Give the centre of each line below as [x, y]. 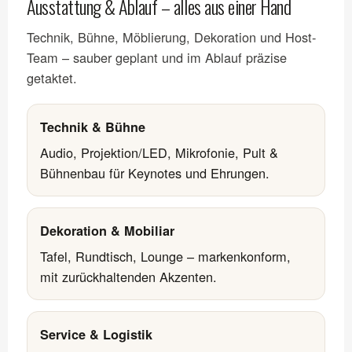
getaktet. [52, 77]
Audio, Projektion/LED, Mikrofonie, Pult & [159, 152]
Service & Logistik [96, 334]
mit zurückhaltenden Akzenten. [128, 276]
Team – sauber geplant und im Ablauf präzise [157, 57]
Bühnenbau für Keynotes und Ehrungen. [155, 172]
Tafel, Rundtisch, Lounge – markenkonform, [165, 256]
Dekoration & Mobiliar [107, 230]
